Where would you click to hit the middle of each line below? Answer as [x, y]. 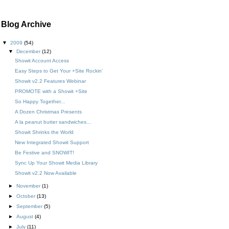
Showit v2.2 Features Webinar [50, 81]
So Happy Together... [40, 101]
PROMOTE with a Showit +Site [51, 91]
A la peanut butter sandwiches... [53, 122]
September [30, 206]
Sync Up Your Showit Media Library [56, 163]
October [27, 196]
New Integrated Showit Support [52, 142]
